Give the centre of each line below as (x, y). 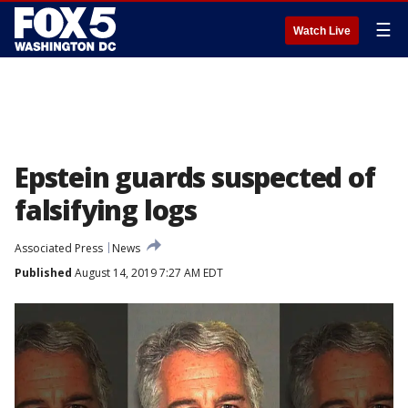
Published (43, 273)
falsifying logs (106, 210)
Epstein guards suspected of (195, 177)
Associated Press (59, 248)
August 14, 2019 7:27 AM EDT (148, 273)
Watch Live (322, 31)
